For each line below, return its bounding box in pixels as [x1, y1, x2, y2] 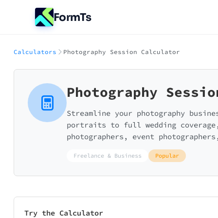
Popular [155, 152, 179, 160]
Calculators [14, 48, 56, 55]
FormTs [54, 10, 91, 24]
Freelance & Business [73, 152, 142, 160]
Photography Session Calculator [63, 48, 180, 55]
